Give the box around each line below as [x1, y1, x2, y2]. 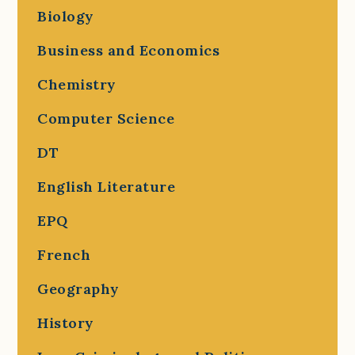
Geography [37, 280, 120, 298]
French [37, 246, 91, 264]
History [37, 314, 94, 332]
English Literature [37, 177, 176, 196]
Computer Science [37, 109, 175, 128]
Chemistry [37, 75, 116, 94]
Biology [37, 7, 94, 25]
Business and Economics [37, 41, 220, 59]
